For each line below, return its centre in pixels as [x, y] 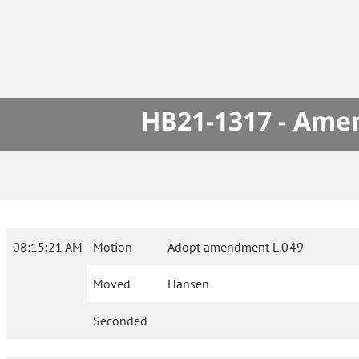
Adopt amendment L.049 [236, 247]
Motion [113, 247]
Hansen [189, 284]
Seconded [120, 321]
